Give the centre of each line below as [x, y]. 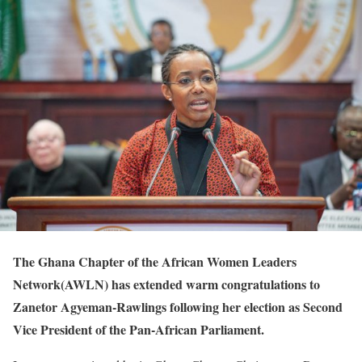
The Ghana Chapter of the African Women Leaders [155, 261]
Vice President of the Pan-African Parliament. [139, 329]
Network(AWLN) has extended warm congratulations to [166, 284]
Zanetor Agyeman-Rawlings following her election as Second [178, 306]
